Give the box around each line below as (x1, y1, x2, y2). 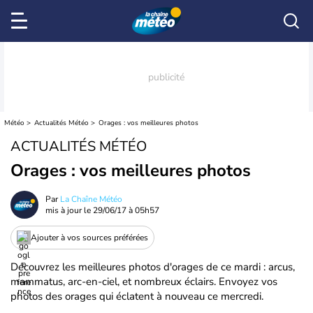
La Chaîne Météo (60, 194, 122, 205)
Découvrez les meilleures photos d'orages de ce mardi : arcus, (10, 260, 295, 274)
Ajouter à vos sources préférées (31, 231, 148, 243)
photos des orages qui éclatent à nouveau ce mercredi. (10, 289, 263, 303)
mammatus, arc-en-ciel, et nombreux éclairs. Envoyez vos (10, 275, 277, 289)
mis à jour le (45, 205, 93, 216)
